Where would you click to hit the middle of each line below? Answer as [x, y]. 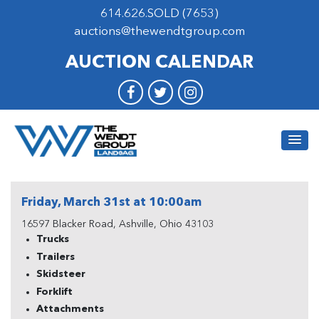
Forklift [54, 292]
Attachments [70, 309]
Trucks [53, 239]
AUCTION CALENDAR [159, 63]
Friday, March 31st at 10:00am [111, 203]
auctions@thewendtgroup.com [159, 32]
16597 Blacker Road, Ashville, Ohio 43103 [117, 224]
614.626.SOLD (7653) [159, 14]
